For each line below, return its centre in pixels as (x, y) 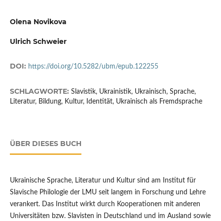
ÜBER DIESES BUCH (45, 143)
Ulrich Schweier (38, 41)
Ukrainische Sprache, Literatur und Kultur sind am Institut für (103, 180)
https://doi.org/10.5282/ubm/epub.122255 (93, 66)
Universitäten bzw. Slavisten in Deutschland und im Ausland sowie (110, 216)
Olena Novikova (38, 21)
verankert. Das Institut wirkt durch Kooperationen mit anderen (105, 204)
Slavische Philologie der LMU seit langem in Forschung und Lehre (108, 192)
